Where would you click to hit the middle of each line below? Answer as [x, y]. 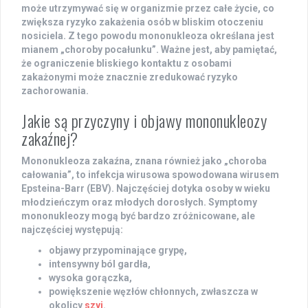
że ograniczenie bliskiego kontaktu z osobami [126, 64]
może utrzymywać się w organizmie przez [117, 9]
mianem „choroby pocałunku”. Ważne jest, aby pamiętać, [149, 50]
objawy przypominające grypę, [118, 251]
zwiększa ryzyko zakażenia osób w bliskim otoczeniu [142, 22]
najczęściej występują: [72, 230]
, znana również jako [177, 161]
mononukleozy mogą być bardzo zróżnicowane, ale [138, 216]
